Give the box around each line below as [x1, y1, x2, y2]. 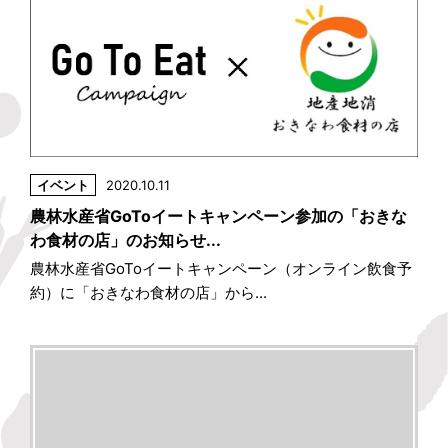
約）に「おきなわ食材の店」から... [30, 283, 267, 303]
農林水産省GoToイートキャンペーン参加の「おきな [30, 206, 407, 227]
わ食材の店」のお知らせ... [30, 230, 221, 251]
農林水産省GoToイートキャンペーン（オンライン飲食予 [30, 259, 412, 279]
